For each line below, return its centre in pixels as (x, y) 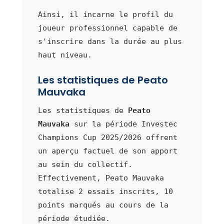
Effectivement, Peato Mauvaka (101, 178)
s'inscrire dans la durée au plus (110, 41)
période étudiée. (74, 218)
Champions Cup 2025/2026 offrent (107, 137)
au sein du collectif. (85, 164)
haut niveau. (65, 55)
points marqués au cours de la (103, 205)
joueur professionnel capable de (107, 28)
